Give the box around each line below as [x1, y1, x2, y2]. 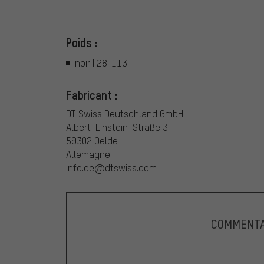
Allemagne [66, 147, 110, 160]
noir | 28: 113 [75, 56, 127, 69]
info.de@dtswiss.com [66, 161, 157, 174]
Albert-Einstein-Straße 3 [66, 120, 168, 133]
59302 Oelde [66, 134, 118, 147]
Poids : [66, 35, 98, 51]
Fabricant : [66, 87, 118, 103]
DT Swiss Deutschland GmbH [66, 107, 183, 120]
